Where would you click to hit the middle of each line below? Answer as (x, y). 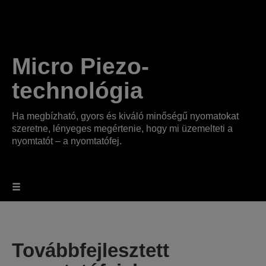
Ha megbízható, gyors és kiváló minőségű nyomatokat (125, 116)
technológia (77, 91)
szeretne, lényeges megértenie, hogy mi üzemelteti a (122, 129)
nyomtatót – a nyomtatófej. (67, 141)
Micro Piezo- (80, 66)
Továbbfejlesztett (91, 250)
